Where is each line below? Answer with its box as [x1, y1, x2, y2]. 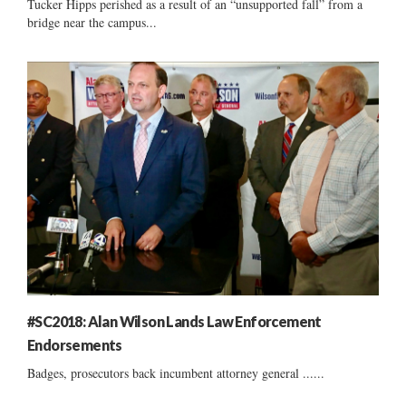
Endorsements [27, 336, 122, 354]
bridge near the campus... [27, 13, 157, 31]
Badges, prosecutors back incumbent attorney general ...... [27, 364, 324, 382]
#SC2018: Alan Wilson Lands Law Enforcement [27, 313, 322, 331]
